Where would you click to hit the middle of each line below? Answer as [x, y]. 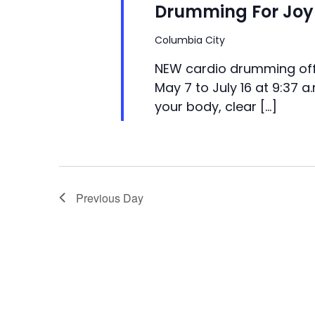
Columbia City [189, 40]
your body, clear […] [216, 107]
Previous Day [110, 198]
